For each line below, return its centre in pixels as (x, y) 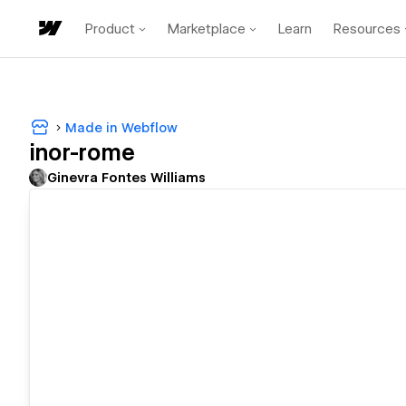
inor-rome (82, 153)
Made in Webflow (121, 127)
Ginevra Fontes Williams (126, 178)
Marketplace (207, 29)
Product (110, 29)
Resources (367, 29)
